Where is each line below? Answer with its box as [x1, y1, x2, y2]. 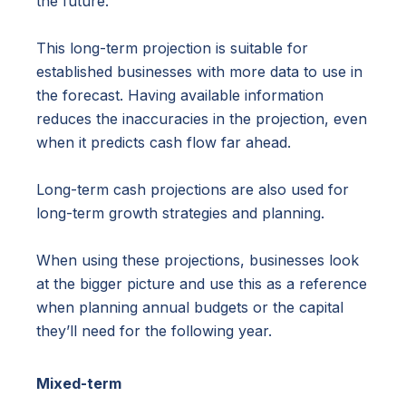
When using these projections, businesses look [36, 251, 359, 270]
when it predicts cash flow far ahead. [36, 133, 291, 152]
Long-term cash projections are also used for [36, 180, 349, 199]
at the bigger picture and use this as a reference [36, 275, 367, 294]
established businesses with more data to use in [36, 63, 362, 82]
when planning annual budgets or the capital [36, 298, 343, 317]
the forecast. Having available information [36, 86, 324, 105]
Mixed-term [36, 374, 121, 393]
